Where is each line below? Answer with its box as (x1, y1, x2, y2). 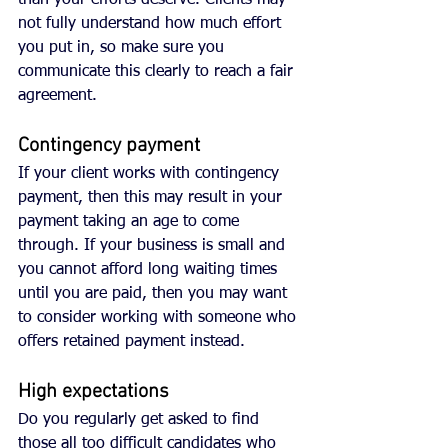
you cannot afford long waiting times (18, 262, 282, 279)
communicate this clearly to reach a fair (18, 64, 298, 81)
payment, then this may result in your (18, 190, 287, 207)
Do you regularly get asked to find (18, 412, 264, 429)
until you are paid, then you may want (18, 286, 292, 303)
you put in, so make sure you (18, 40, 229, 57)
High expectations (18, 380, 169, 405)
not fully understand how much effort (18, 16, 286, 33)
